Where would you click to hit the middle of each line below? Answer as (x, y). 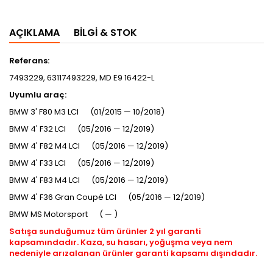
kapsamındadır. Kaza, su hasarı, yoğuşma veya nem (121, 242)
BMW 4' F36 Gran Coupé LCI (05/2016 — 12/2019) (107, 197)
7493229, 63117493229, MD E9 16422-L (82, 78)
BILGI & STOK (105, 33)
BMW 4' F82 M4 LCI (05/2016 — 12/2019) (89, 146)
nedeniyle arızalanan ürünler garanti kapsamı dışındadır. (134, 253)
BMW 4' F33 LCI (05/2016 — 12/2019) (82, 163)
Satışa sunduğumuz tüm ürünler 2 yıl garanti (105, 231)
